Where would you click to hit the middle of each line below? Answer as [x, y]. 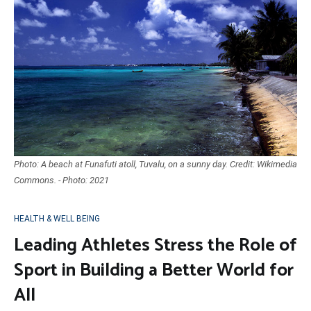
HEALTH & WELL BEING [57, 218]
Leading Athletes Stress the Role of [155, 245]
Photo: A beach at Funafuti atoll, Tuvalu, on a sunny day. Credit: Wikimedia [155, 164]
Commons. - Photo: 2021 [61, 180]
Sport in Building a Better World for [154, 270]
